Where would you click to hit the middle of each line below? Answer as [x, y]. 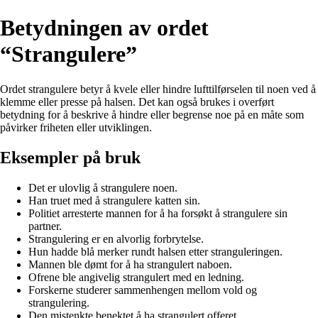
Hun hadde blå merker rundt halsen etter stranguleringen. [155, 251]
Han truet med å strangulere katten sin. [114, 200]
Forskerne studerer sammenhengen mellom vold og [143, 290]
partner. [45, 226]
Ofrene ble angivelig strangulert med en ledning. [136, 277]
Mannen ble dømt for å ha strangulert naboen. [130, 264]
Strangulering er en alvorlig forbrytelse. [116, 238]
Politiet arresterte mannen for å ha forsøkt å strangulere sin [158, 213]
